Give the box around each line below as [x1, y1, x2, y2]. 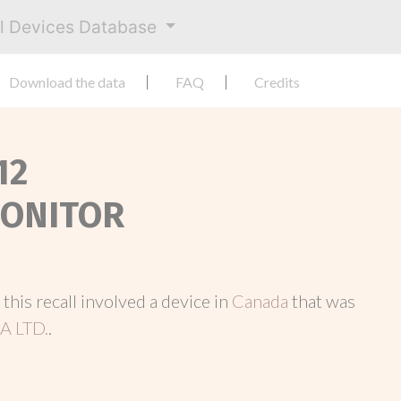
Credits [254, 73, 300, 90]
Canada [232, 290, 292, 311]
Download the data [9, 73, 125, 90]
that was [292, 290, 355, 311]
